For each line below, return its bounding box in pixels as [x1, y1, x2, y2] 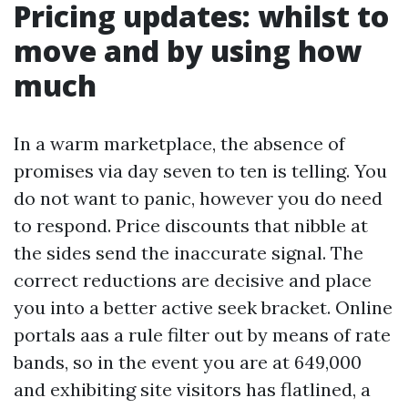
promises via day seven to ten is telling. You [14, 159, 387, 182]
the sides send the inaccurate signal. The [14, 241, 363, 264]
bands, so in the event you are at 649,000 [14, 351, 362, 373]
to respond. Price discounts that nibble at [14, 214, 368, 237]
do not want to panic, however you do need [14, 187, 382, 209]
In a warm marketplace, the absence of [14, 132, 345, 155]
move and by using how [14, 31, 362, 70]
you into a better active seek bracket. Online [14, 296, 393, 319]
